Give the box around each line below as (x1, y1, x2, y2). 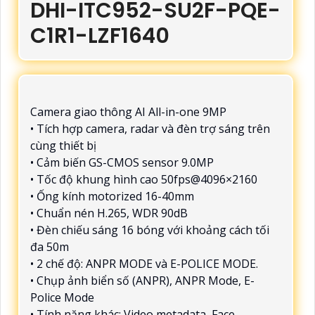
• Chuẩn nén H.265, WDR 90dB (30, 205, 188, 221)
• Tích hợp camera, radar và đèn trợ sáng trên (30, 120, 270, 136)
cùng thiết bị (30, 137, 96, 153)
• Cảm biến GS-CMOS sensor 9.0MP (30, 154, 214, 170)
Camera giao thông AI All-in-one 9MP (30, 103, 226, 120)
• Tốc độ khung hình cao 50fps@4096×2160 (30, 171, 257, 187)
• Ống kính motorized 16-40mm (30, 188, 194, 204)
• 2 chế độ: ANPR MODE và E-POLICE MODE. (30, 255, 258, 271)
